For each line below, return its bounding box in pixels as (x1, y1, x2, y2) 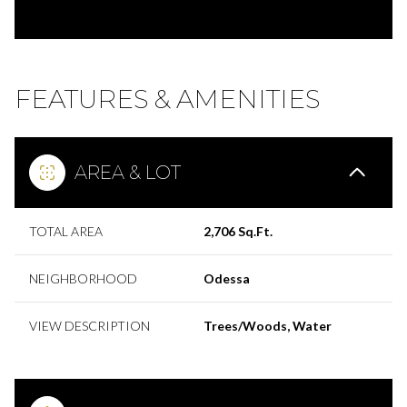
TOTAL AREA (29, 223, 103, 239)
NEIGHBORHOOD (29, 270, 137, 286)
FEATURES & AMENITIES (15, 83, 320, 114)
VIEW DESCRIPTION (29, 317, 150, 333)
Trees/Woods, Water (203, 317, 332, 333)
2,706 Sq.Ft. (203, 223, 273, 239)
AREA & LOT (74, 161, 181, 184)
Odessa (203, 270, 250, 286)
